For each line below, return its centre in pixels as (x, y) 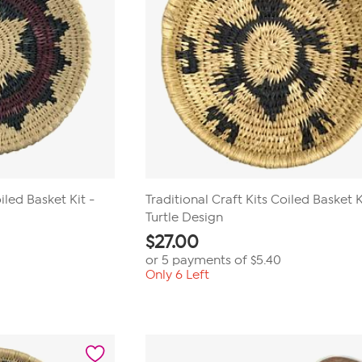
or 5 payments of (198, 260)
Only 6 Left (178, 275)
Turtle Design (185, 217)
